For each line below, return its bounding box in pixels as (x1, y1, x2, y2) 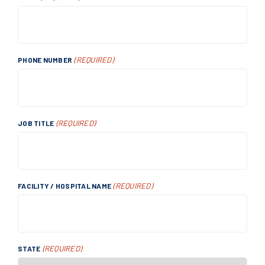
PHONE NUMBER (18, 56, 72, 64)
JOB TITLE (18, 118, 54, 127)
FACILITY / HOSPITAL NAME (18, 181, 111, 190)
